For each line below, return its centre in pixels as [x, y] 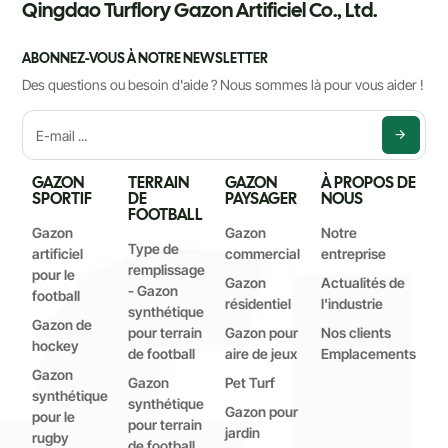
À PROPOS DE [368, 183]
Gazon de [62, 325]
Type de [154, 249]
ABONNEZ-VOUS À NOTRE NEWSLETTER [145, 58]
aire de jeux [261, 354]
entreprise [353, 254]
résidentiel [258, 304]
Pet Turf [250, 383]
